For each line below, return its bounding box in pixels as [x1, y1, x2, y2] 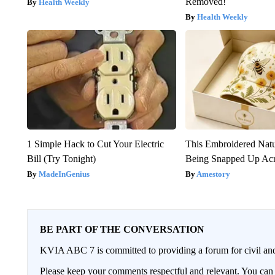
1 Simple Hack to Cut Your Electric [26, 138, 164, 149]
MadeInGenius [38, 169, 90, 179]
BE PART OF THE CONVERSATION [39, 223, 204, 234]
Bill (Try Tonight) [26, 153, 96, 164]
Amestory [196, 169, 231, 179]
